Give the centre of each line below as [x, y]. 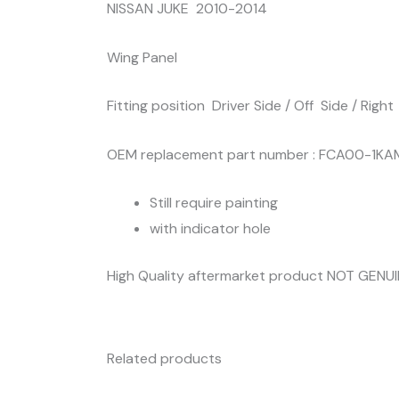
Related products [164, 359]
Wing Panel [142, 57]
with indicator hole [210, 229]
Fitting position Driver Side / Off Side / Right [250, 106]
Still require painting [214, 203]
